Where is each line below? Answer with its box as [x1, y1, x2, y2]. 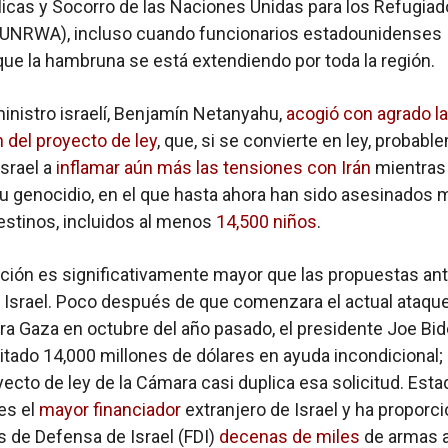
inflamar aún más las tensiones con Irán [52, 156, 371, 178]
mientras [371, 156, 446, 178]
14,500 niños [216, 210, 317, 232]
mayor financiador [39, 398, 185, 420]
